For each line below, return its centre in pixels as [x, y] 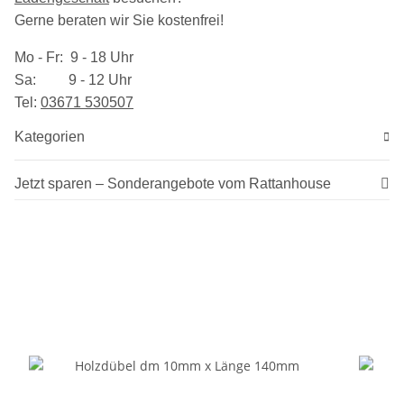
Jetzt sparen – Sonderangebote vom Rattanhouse [173, 184]
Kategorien [50, 137]
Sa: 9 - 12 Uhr [73, 80]
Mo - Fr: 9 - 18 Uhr [74, 58]
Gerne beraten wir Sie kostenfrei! [119, 21]
